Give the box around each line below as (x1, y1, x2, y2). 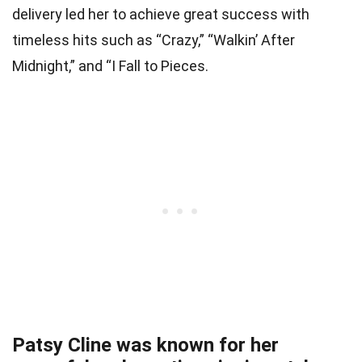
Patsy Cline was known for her (12, 334, 279, 357)
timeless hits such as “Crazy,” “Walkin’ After (12, 32, 295, 49)
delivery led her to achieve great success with (12, 6, 309, 23)
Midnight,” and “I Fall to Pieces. (12, 57, 208, 75)
